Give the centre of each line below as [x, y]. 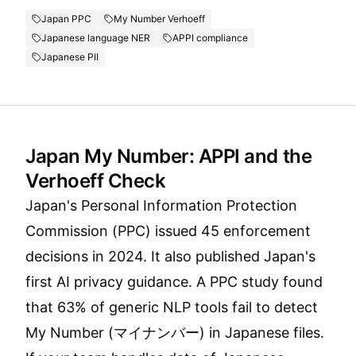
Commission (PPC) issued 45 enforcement [168, 231]
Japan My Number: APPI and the [169, 156]
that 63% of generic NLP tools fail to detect [172, 307]
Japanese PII [70, 57]
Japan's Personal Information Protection [161, 205]
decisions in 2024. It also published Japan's [170, 256]
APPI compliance [210, 38]
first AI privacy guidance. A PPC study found [174, 282]
